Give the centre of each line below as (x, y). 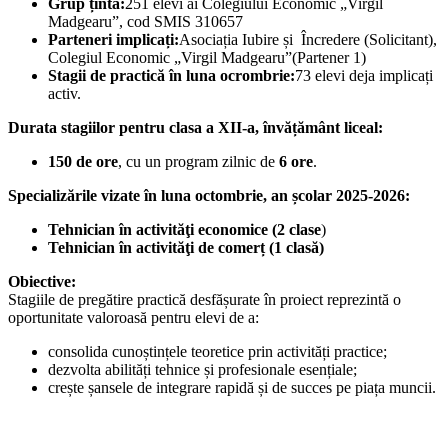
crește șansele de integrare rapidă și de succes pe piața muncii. (242, 388)
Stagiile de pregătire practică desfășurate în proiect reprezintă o (204, 300)
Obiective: (42, 282)
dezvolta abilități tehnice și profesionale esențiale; (202, 370)
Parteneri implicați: (113, 40)
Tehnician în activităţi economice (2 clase (184, 230)
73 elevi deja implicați (364, 76)
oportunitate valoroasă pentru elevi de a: (133, 318)
